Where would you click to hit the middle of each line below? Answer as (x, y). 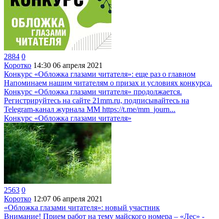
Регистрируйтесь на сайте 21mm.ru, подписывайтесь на (97, 100)
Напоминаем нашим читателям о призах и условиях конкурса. (108, 83)
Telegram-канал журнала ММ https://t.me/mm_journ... (90, 109)
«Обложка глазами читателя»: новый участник (82, 208)
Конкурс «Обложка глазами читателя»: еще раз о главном (100, 74)
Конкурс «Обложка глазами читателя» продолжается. (93, 92)
